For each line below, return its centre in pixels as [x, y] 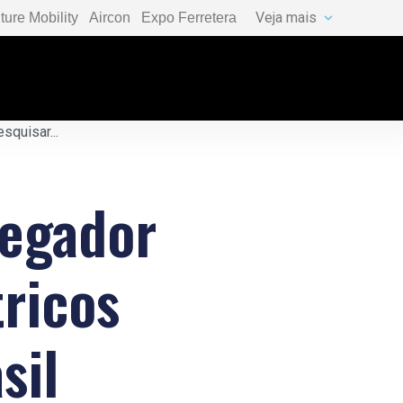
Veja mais [286, 18]
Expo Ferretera [189, 18]
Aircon [110, 18]
